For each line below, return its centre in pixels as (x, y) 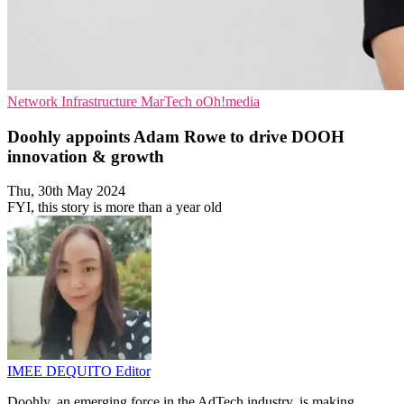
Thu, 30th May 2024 (66, 191)
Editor (133, 372)
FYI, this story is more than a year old (115, 207)
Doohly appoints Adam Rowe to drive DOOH (176, 136)
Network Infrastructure (74, 101)
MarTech (168, 101)
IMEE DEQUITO (61, 372)
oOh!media (228, 101)
